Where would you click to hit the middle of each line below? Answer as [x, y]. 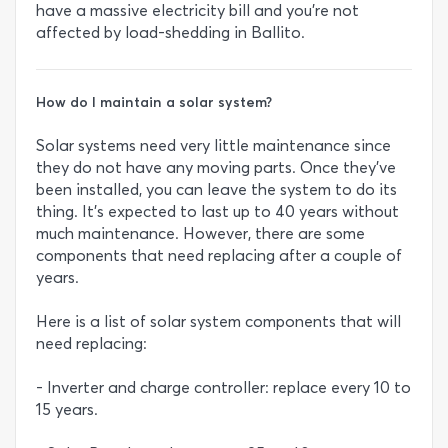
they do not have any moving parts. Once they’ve [216, 167]
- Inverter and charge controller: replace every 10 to [223, 387]
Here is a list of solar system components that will [218, 321]
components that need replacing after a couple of [219, 255]
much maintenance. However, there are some [200, 233]
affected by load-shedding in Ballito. [170, 32]
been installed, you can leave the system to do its [216, 189]
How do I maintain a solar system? [154, 101]
